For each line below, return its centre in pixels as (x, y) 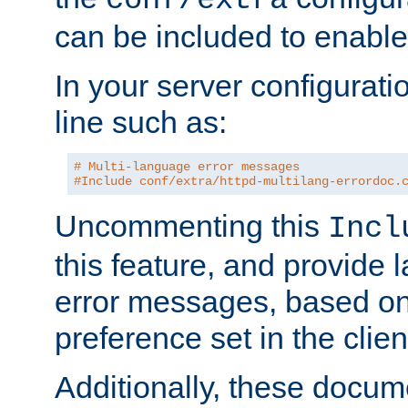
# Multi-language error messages (187, 166)
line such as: (141, 122)
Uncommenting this (191, 225)
